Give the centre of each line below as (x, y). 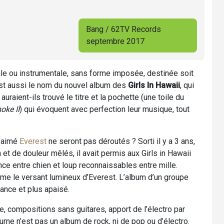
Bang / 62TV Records (124, 29)
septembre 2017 (115, 41)
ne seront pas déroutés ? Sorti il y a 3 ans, (121, 141)
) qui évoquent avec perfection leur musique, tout (104, 109)
